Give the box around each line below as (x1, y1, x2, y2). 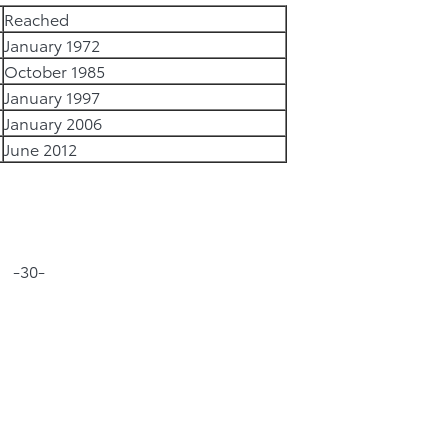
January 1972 (4, 33, 100, 56)
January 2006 (4, 111, 102, 134)
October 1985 (4, 59, 105, 82)
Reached (4, 7, 69, 30)
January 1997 (4, 85, 100, 108)
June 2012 (4, 137, 77, 160)
